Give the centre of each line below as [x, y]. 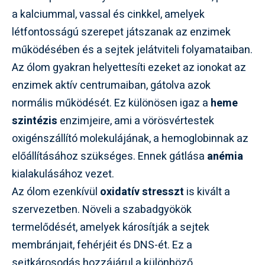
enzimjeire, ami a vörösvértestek [136, 121]
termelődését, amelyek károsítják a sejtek [111, 227]
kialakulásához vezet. [63, 174]
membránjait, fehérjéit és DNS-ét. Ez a [102, 245]
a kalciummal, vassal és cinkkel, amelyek [108, 14]
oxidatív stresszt [142, 192]
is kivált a [207, 192]
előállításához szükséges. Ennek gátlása [109, 156]
